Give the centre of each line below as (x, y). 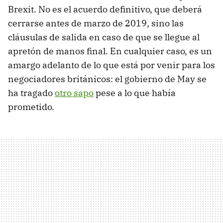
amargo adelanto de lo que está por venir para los (111, 65)
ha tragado (31, 93)
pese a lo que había (135, 93)
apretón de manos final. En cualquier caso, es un (110, 51)
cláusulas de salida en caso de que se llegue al (104, 37)
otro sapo (74, 93)
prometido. (31, 107)
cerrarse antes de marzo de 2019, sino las (96, 23)
